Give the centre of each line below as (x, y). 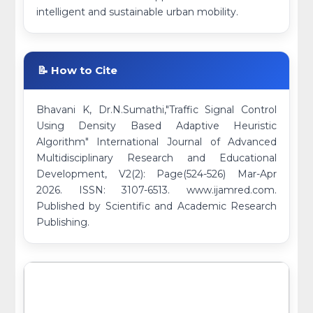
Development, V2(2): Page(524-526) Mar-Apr (156, 174)
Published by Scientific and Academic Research (156, 206)
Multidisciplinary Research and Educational (156, 158)
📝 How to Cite (77, 71)
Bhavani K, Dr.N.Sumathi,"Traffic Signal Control (156, 110)
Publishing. (63, 223)
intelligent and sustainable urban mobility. (137, 12)
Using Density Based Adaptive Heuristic (156, 126)
